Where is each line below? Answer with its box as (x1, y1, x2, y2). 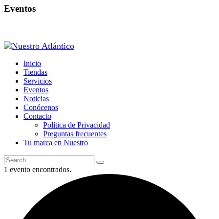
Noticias (23, 94, 49, 103)
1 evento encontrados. (4, 165, 71, 174)
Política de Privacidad (43, 121, 110, 129)
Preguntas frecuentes (43, 130, 107, 138)
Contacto (23, 112, 51, 120)
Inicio (23, 59, 41, 67)
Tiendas (23, 68, 47, 76)
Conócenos (23, 103, 58, 111)
